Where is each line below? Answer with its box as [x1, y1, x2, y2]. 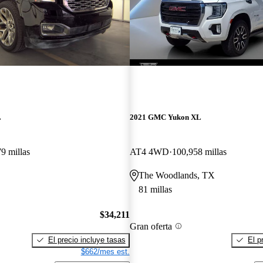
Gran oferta [129, 221, 172, 231]
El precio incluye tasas [48, 235, 126, 244]
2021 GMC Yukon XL [129, 113, 201, 122]
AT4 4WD [129, 147, 169, 157]
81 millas [138, 184, 172, 195]
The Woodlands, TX [138, 170, 215, 181]
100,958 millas [171, 147, 227, 157]
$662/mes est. [80, 247, 130, 256]
